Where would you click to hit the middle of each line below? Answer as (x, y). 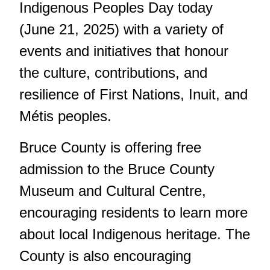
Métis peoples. (65, 116)
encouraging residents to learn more (133, 212)
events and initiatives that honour (124, 51)
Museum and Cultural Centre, (113, 190)
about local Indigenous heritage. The (135, 234)
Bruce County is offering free (110, 147)
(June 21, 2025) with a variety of (121, 29)
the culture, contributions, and (113, 72)
